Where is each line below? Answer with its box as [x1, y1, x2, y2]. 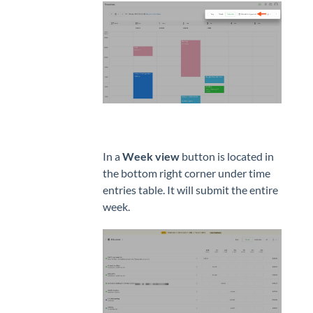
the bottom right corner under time [103, 166, 270, 180]
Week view [122, 149, 180, 163]
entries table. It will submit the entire [103, 182, 278, 196]
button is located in [180, 149, 274, 163]
